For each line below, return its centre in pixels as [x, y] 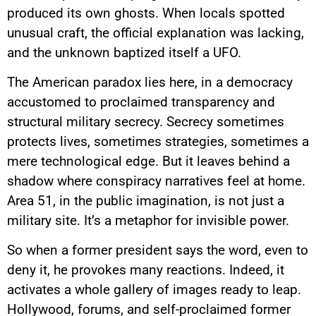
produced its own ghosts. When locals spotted [146, 13]
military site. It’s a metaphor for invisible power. [148, 220]
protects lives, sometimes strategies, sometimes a [158, 141]
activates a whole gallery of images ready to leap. [154, 290]
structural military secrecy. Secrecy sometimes [146, 121]
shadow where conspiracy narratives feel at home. [156, 181]
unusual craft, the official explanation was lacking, [156, 32]
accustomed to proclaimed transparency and [141, 102]
